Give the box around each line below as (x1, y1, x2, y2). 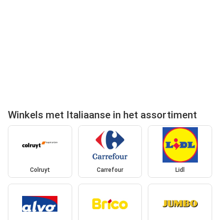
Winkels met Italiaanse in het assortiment (8, 109, 197, 121)
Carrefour (96, 166, 123, 174)
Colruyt (29, 166, 50, 174)
